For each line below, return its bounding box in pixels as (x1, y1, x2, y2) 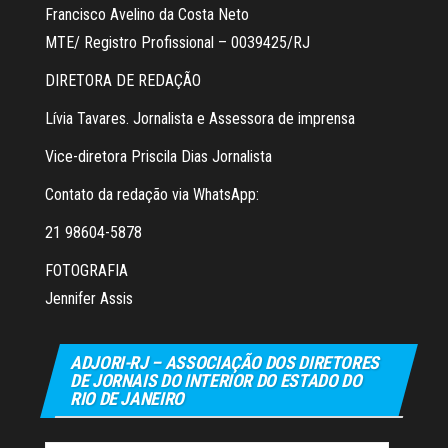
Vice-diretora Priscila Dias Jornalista (45, 147, 272, 167)
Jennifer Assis (45, 289, 133, 309)
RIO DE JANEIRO (70, 388, 184, 410)
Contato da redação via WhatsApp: (45, 185, 259, 205)
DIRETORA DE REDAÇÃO (45, 71, 201, 91)
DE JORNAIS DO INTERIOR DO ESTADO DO (70, 370, 362, 392)
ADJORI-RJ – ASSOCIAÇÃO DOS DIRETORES (70, 352, 380, 374)
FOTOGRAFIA (45, 261, 128, 281)
